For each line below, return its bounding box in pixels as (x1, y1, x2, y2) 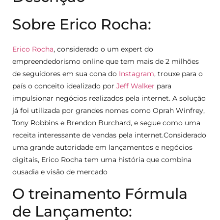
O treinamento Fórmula (12, 184, 188, 203)
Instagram (119, 69, 154, 78)
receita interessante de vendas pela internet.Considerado (12, 130, 206, 139)
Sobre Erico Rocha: (12, 15, 151, 33)
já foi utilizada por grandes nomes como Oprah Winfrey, (12, 106, 205, 115)
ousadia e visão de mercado (12, 167, 108, 176)
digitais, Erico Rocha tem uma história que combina (12, 155, 192, 164)
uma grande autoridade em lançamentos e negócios (12, 142, 192, 152)
